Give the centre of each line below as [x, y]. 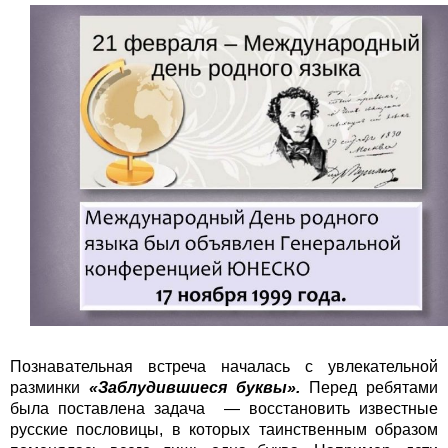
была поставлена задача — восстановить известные [224, 409]
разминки [49, 388]
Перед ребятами [369, 388]
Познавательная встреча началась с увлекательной [224, 367]
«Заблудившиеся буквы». [194, 388]
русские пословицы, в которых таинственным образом [224, 430]
